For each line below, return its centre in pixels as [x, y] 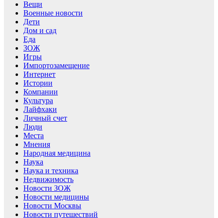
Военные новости [53, 13]
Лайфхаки [40, 109]
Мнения [37, 144]
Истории [38, 83]
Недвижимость [48, 179]
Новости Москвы [52, 205]
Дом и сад [40, 30]
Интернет [39, 74]
